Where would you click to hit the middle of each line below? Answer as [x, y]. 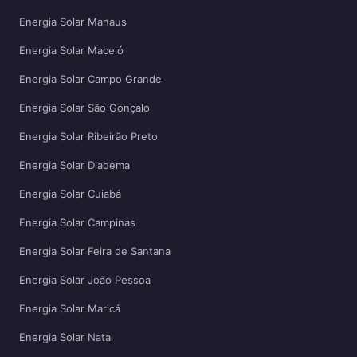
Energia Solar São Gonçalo [84, 108]
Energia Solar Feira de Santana [95, 251]
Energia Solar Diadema [75, 165]
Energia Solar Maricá [70, 308]
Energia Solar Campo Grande [90, 79]
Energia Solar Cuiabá [70, 194]
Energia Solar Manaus [73, 22]
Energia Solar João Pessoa [85, 280]
